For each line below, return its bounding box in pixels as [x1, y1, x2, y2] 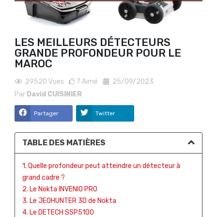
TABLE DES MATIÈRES [22, 138, 106, 148]
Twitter [95, 110, 115, 117]
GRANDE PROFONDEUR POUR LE [15, 46, 181, 60]
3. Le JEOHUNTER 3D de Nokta [22, 197, 116, 205]
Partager [34, 110, 59, 117]
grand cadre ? [22, 173, 65, 182]
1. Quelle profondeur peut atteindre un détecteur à [22, 162, 180, 170]
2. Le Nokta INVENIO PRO [22, 185, 97, 194]
